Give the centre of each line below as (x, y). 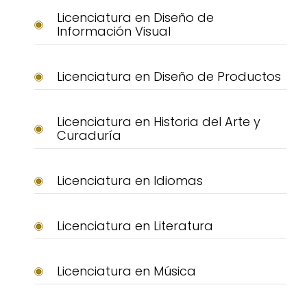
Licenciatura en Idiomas (130, 181)
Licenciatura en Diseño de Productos (169, 77)
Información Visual (113, 32)
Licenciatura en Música (126, 271)
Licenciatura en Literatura (135, 226)
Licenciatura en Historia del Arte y (158, 122)
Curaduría (89, 136)
